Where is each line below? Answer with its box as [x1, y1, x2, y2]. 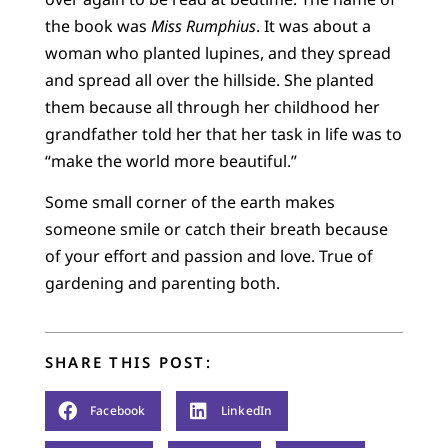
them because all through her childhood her [44, 95, 380, 118]
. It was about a [255, 14, 371, 37]
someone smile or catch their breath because [44, 218, 388, 241]
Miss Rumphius [150, 14, 256, 37]
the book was [44, 14, 151, 37]
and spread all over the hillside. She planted [44, 68, 374, 91]
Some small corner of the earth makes [44, 191, 335, 214]
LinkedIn [220, 402, 273, 420]
